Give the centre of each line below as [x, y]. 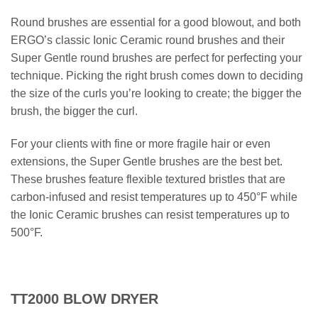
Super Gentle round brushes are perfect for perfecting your [156, 58]
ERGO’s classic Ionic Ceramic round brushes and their [148, 40]
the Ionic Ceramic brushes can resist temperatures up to [150, 215]
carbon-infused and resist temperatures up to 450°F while [154, 197]
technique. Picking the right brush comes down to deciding [157, 76]
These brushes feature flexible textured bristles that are [148, 180]
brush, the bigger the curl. [74, 111]
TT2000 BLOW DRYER [84, 299]
